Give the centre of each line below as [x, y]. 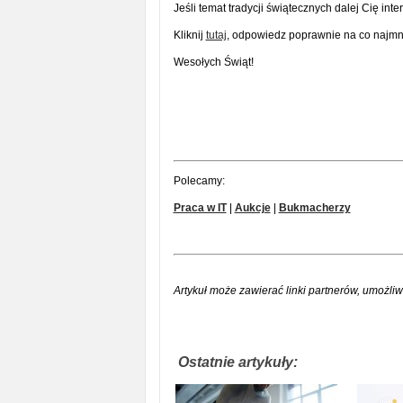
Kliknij [189, 35]
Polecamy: [199, 180]
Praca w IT [200, 207]
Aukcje [252, 207]
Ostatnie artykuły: [237, 362]
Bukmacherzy [314, 207]
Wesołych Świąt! [213, 62]
